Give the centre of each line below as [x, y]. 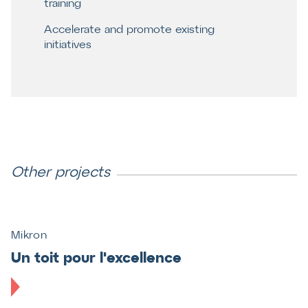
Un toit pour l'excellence [96, 258]
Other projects [60, 173]
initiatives [68, 45]
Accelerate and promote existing [129, 30]
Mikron [29, 235]
